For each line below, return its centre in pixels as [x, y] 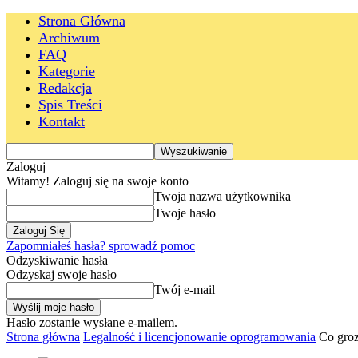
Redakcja [65, 88]
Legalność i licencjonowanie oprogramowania [199, 337]
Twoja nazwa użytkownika [223, 196]
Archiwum [69, 38]
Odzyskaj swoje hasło [62, 274]
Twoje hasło [185, 213]
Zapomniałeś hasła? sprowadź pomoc [101, 246]
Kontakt [62, 121]
